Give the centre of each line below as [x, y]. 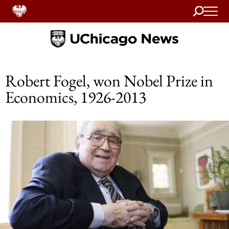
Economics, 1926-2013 [76, 97]
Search [203, 9]
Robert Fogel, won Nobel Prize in [109, 81]
